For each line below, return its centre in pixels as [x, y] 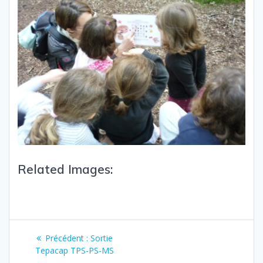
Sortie [101, 238]
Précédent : [66, 238]
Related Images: [65, 169]
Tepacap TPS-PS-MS [74, 250]
